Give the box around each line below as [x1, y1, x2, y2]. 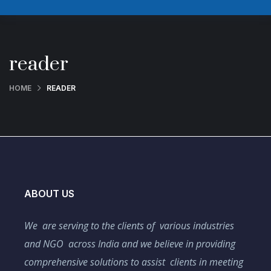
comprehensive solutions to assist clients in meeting [24, 255, 243, 269]
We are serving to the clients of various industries [24, 218, 234, 232]
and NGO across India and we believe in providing [24, 237, 235, 250]
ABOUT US [24, 187, 74, 200]
